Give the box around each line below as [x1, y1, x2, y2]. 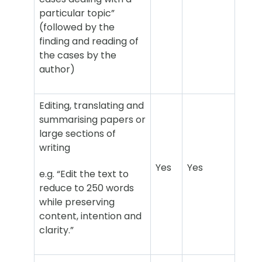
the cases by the [39, 48, 116, 62]
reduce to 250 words [39, 181, 134, 195]
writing [39, 141, 70, 155]
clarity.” [39, 223, 74, 237]
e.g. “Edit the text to [39, 167, 129, 181]
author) [39, 62, 75, 76]
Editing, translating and [39, 99, 144, 113]
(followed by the [39, 20, 115, 34]
